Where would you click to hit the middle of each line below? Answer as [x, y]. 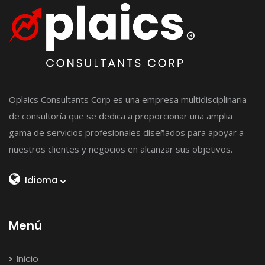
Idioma [41, 180]
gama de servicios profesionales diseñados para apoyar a [126, 132]
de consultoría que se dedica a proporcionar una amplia [121, 116]
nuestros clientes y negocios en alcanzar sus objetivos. [121, 149]
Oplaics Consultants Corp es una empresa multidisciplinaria [128, 99]
